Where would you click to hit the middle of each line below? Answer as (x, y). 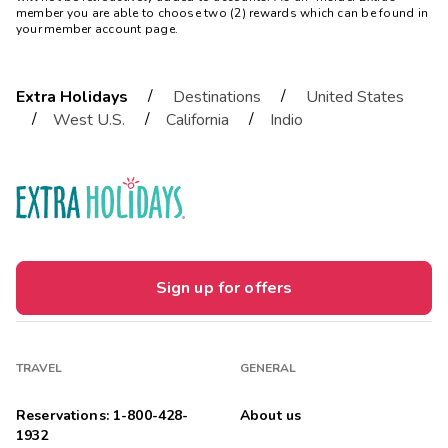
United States (355, 97)
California (197, 120)
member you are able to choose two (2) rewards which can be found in (222, 13)
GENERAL (268, 368)
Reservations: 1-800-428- (102, 416)
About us (271, 416)
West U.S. (89, 120)
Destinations (217, 97)
